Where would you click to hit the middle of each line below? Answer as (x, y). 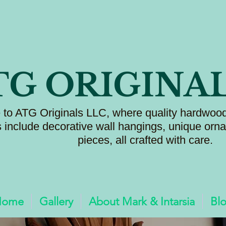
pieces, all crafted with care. (147, 140)
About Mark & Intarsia (142, 201)
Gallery (56, 201)
